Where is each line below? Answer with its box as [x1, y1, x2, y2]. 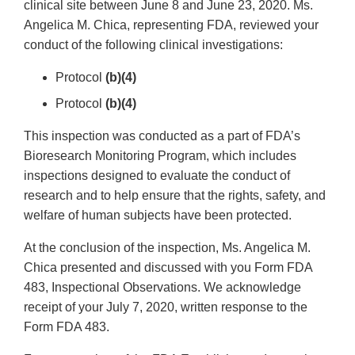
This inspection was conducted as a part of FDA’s [24, 129, 300, 143]
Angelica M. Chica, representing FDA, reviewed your [24, 18, 319, 32]
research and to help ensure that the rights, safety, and [24, 189, 326, 203]
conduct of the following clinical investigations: [24, 38, 283, 52]
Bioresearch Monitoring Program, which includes [24, 149, 296, 163]
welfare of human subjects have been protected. [24, 208, 292, 223]
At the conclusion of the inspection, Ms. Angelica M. [24, 241, 311, 255]
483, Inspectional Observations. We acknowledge [24, 281, 301, 295]
